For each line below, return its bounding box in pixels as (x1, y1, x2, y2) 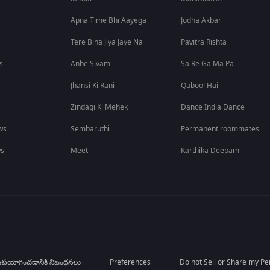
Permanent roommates (181, 124, 260, 134)
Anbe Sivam (71, 58, 111, 69)
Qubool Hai (181, 80, 219, 91)
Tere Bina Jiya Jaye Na (71, 37, 143, 48)
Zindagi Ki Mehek (71, 102, 128, 113)
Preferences (109, 257, 151, 268)
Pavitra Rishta (181, 37, 227, 48)
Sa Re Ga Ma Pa (181, 58, 234, 69)
